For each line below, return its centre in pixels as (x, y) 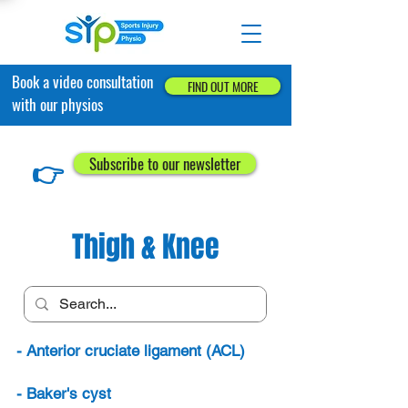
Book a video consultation (82, 82)
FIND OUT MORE (223, 86)
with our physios (57, 104)
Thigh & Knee (146, 247)
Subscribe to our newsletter (165, 163)
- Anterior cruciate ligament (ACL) (130, 351)
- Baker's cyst (63, 393)
